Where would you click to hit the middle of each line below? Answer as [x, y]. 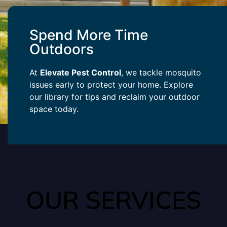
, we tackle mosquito [161, 73]
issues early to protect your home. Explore [111, 85]
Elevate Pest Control [81, 73]
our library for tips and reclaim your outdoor [115, 97]
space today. [54, 109]
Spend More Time [89, 35]
